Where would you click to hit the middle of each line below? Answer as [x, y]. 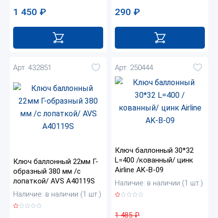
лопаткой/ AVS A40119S [54, 181]
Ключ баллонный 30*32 [154, 151]
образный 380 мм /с [47, 172]
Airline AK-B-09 [139, 170]
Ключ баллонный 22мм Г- [56, 162]
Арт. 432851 [32, 67]
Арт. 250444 [134, 67]
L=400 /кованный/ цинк [154, 160]
